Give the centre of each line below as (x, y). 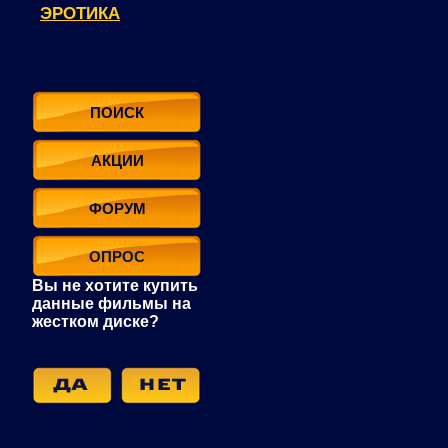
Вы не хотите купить (115, 285)
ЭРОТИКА (80, 13)
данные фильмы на (111, 303)
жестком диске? (95, 321)
